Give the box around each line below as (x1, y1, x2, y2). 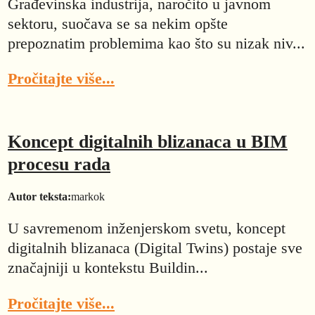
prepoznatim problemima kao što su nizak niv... (8, 34, 305, 52)
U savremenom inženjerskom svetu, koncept (8, 219, 285, 238)
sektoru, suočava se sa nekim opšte (8, 14, 228, 32)
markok (71, 190, 105, 202)
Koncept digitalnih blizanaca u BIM (8, 131, 288, 152)
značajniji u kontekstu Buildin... (8, 259, 208, 277)
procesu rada (8, 153, 110, 174)
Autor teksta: (8, 190, 71, 202)
